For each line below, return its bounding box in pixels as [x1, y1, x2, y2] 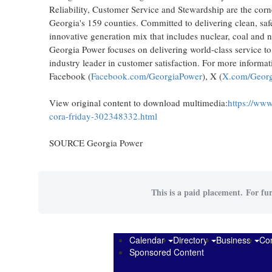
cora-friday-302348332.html [49, 110, 157, 122]
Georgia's [49, 16, 85, 29]
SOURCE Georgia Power [49, 137, 143, 149]
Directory [173, 234, 210, 246]
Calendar [129, 234, 167, 246]
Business [216, 234, 253, 246]
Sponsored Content [129, 246, 204, 258]
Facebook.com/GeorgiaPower [90, 70, 202, 82]
